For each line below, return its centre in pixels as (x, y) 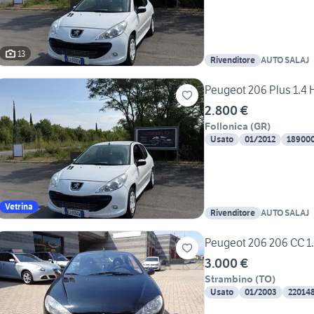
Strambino (229, 279)
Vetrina (19, 207)
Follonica (226, 127)
